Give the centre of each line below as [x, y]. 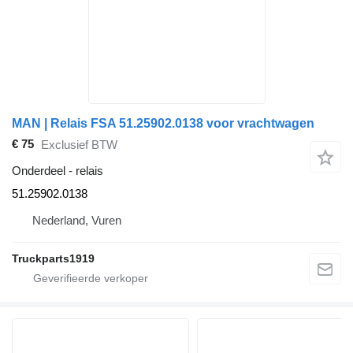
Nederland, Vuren [77, 220]
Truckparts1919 [53, 258]
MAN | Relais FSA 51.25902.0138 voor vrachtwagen [163, 123]
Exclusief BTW [79, 145]
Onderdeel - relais [58, 170]
